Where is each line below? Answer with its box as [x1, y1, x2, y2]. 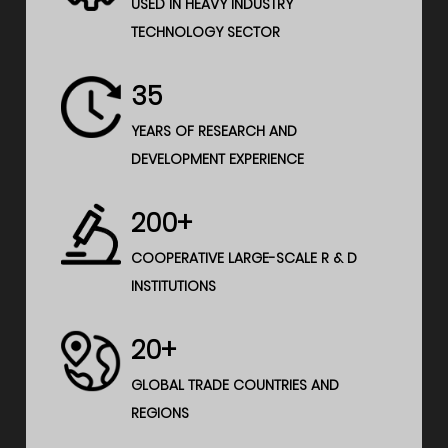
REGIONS [131, 403, 190, 424]
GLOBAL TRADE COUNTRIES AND [131, 375, 340, 396]
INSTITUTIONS [131, 276, 217, 297]
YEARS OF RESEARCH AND [131, 121, 298, 142]
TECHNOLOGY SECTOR [131, 22, 281, 43]
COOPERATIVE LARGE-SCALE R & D [131, 248, 358, 269]
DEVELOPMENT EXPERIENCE [131, 149, 305, 170]
